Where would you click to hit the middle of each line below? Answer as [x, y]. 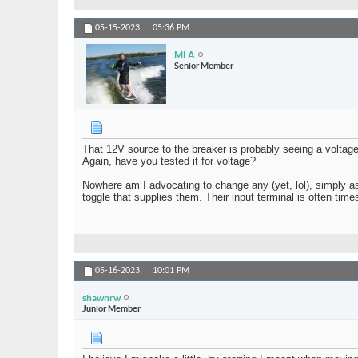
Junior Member [111, 308]
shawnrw [101, 297]
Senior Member [204, 65]
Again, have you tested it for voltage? [169, 161]
